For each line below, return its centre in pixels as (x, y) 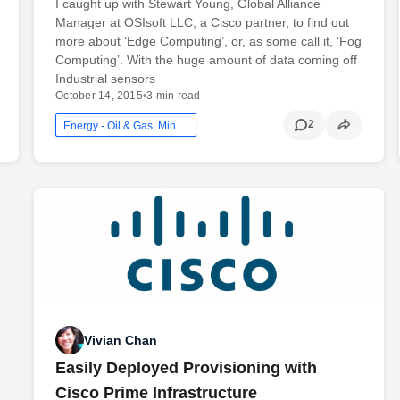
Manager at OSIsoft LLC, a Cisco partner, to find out (203, 22)
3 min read (174, 95)
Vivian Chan (121, 340)
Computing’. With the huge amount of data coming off (207, 59)
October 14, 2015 (99, 95)
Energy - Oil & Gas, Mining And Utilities (182, 125)
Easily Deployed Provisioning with (187, 368)
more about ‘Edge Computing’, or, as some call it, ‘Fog (209, 41)
